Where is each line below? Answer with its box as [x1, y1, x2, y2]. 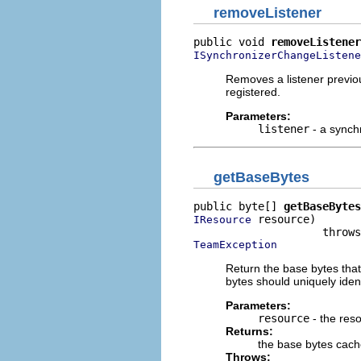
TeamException [193, 239, 277, 251]
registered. [226, 85, 280, 98]
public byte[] [193, 200, 284, 213]
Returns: [226, 325, 273, 338]
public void [193, 35, 271, 48]
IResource [193, 214, 251, 226]
